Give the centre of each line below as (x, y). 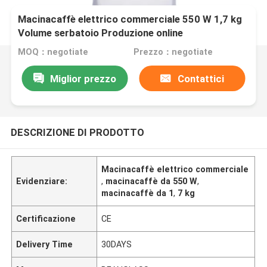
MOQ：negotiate (53, 52)
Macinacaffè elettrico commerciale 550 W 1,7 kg (130, 19)
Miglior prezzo (83, 78)
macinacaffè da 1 (138, 193)
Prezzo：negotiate (173, 52)
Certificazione (46, 218)
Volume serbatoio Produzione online (101, 33)
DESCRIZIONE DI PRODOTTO (77, 132)
